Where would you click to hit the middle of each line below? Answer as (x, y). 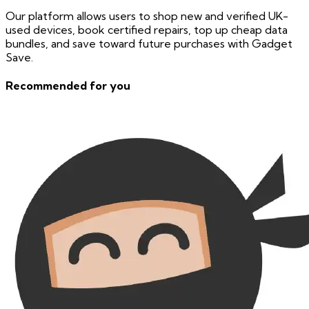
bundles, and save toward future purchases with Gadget (149, 43)
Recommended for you (68, 86)
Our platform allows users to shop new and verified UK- (147, 16)
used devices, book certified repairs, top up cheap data (147, 29)
